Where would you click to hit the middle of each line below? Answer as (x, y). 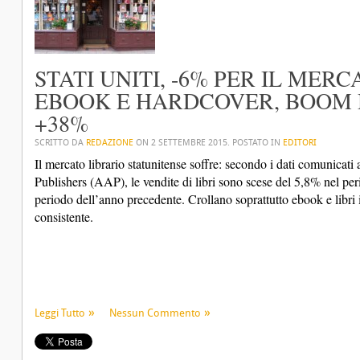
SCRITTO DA (60, 143)
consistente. (64, 217)
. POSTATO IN (255, 143)
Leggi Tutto (60, 313)
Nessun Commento (155, 313)
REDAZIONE (110, 143)
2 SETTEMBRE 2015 (189, 143)
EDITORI (300, 143)
